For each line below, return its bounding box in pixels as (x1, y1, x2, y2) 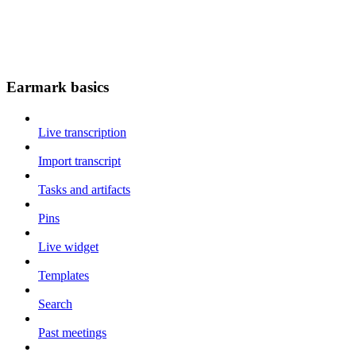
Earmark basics (6, 78, 109, 95)
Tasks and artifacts (38, 182, 130, 196)
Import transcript (38, 153, 121, 168)
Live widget (38, 239, 99, 253)
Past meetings (38, 325, 106, 339)
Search (38, 296, 72, 311)
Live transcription (38, 125, 126, 139)
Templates (38, 268, 89, 282)
